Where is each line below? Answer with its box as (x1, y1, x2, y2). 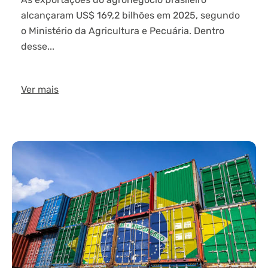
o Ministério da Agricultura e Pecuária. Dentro (21, 25, 224, 36)
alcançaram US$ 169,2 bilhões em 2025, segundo (21, 9, 240, 21)
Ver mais (21, 83, 59, 95)
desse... (21, 40, 54, 52)
